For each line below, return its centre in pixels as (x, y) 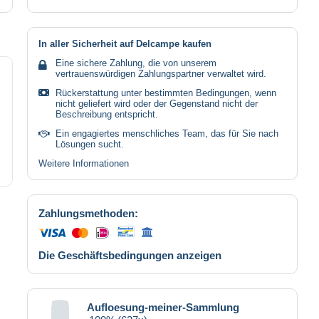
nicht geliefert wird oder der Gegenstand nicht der (157, 103)
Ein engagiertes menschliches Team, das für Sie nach (167, 133)
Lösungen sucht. (90, 144)
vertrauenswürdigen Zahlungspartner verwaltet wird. (161, 73)
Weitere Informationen (84, 163)
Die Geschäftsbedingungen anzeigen (130, 255)
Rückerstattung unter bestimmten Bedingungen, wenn (166, 93)
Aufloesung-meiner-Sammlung (163, 307)
